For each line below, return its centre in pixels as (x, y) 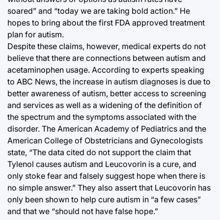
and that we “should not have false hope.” (83, 211)
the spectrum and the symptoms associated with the (102, 117)
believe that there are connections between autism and (107, 58)
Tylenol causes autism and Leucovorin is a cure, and (102, 164)
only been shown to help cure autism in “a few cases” (104, 199)
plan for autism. (36, 34)
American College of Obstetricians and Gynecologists (105, 140)
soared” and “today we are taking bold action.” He (99, 11)
